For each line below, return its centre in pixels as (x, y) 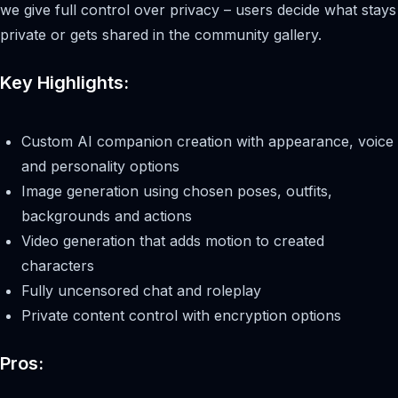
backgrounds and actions (107, 215)
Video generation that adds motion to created (173, 240)
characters (58, 265)
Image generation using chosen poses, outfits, (177, 191)
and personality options (100, 166)
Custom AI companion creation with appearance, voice (207, 141)
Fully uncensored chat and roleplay (141, 290)
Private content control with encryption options (181, 315)
